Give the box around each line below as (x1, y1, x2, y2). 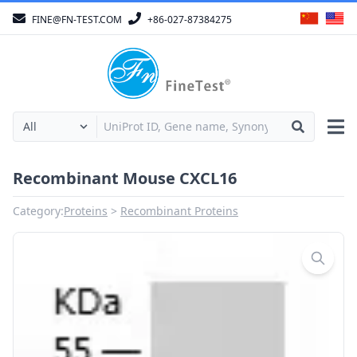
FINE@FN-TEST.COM (32, 13, 122, 26)
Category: (13, 203, 64, 218)
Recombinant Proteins (120, 203, 238, 218)
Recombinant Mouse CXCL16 (13, 167, 237, 189)
